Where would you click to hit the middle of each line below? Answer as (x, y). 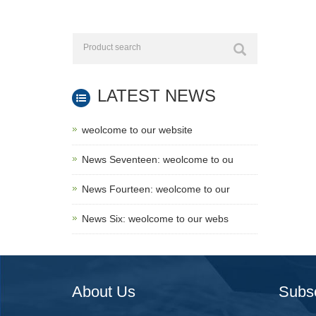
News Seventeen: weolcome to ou (158, 159)
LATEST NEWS (157, 96)
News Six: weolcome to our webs (155, 219)
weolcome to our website (137, 130)
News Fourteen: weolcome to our (156, 189)
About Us (104, 292)
